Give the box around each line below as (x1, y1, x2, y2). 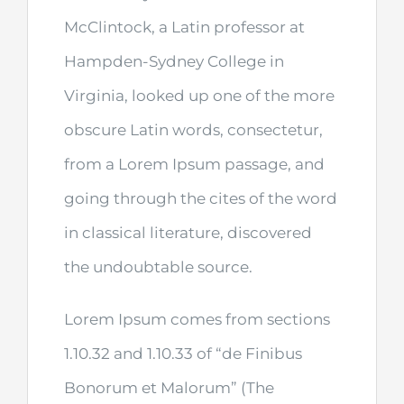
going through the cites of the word (64, 189, 337, 208)
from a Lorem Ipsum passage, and (64, 155, 325, 174)
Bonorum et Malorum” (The (64, 379, 274, 398)
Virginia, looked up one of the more (64, 87, 335, 106)
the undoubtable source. (64, 258, 252, 277)
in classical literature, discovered (64, 224, 312, 243)
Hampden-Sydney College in (64, 52, 284, 71)
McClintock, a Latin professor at (64, 18, 305, 37)
